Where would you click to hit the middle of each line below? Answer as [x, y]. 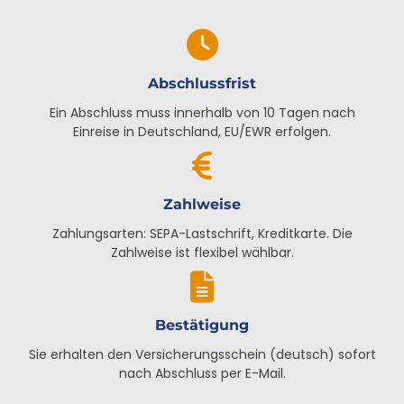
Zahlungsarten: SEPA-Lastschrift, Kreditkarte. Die [202, 234]
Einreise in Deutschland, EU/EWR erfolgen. [202, 132]
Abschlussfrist [202, 83]
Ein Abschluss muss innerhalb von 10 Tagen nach [202, 113]
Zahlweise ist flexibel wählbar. [202, 252]
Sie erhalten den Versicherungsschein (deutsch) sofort [202, 354]
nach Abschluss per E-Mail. [202, 373]
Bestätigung [202, 325]
